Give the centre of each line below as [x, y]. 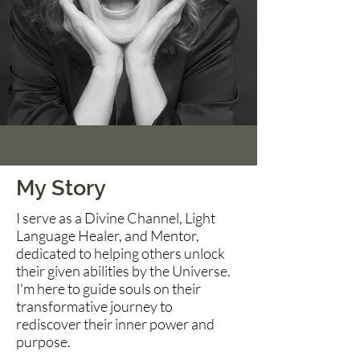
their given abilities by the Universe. [123, 271]
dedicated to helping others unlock [121, 253]
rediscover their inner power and [115, 324]
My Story [61, 188]
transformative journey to [94, 306]
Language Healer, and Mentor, [108, 235]
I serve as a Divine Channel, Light [116, 218]
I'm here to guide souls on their [108, 288]
